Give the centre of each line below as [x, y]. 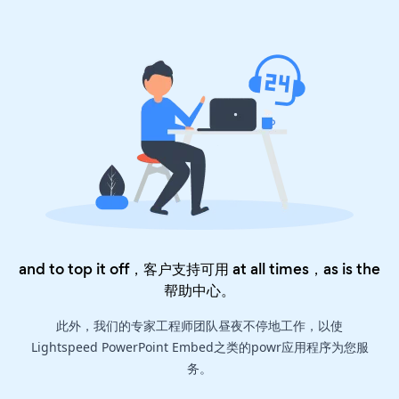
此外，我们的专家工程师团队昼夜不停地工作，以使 [199, 326]
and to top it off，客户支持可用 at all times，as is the [199, 269]
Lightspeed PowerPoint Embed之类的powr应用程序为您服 [199, 347]
